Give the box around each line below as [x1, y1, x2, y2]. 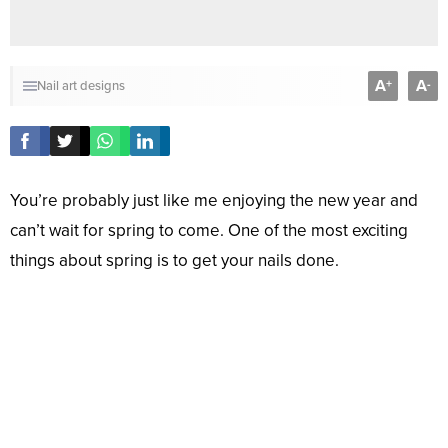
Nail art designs [37, 78, 125, 95]
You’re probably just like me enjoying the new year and [10, 190, 418, 212]
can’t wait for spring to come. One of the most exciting [10, 220, 408, 242]
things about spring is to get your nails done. [10, 250, 339, 272]
